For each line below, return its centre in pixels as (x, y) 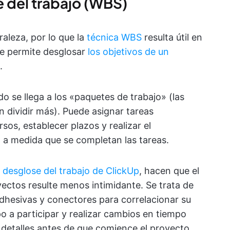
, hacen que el (169, 170)
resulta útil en (172, 37)
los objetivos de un (128, 51)
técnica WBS (114, 37)
